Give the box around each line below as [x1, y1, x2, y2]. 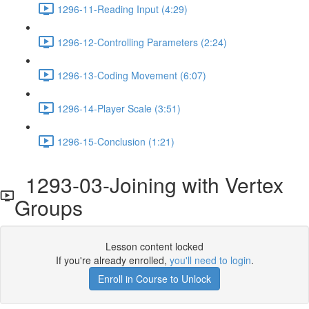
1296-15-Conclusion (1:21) [57, 134, 175, 148]
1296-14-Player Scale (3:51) [57, 101, 181, 115]
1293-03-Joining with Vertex [14, 170, 283, 199]
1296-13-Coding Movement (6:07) [57, 68, 206, 82]
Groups [14, 192, 83, 222]
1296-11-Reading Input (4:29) [57, 1, 188, 16]
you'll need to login [169, 253, 251, 267]
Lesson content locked [106, 239, 203, 253]
